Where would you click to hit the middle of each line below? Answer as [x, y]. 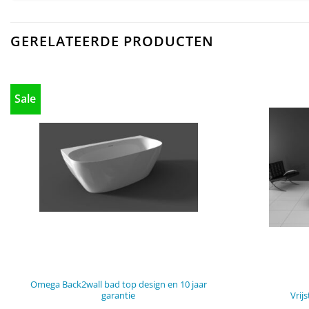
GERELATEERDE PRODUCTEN [112, 41]
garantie [119, 295]
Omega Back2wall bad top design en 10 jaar [118, 284]
